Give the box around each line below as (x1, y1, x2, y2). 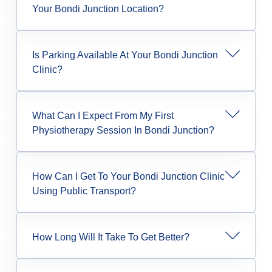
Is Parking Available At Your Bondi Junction (32, 50, 218, 61)
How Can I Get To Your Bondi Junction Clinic (32, 171, 225, 182)
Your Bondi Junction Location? (32, 4, 164, 15)
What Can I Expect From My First (32, 110, 174, 121)
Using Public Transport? (32, 186, 136, 197)
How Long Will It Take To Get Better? (32, 232, 189, 243)
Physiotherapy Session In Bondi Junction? (32, 125, 214, 136)
